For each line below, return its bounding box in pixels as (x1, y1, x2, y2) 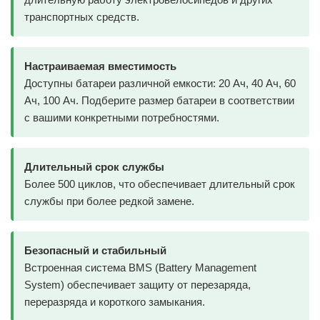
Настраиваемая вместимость (24, 60, 176, 73)
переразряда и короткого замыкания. (24, 296, 205, 309)
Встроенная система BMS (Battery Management (24, 261, 256, 274)
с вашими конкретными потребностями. (24, 111, 219, 124)
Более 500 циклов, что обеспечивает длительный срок (24, 178, 295, 191)
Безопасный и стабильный (24, 244, 166, 257)
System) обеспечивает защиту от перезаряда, (24, 279, 251, 291)
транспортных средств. (24, 11, 139, 24)
